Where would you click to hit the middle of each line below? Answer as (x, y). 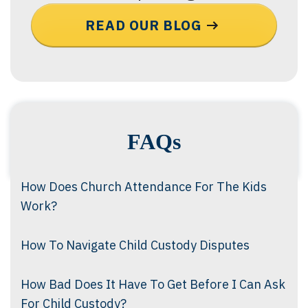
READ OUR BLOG (144, 25)
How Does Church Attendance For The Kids (144, 187)
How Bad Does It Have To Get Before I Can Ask (153, 285)
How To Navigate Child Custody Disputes (135, 245)
